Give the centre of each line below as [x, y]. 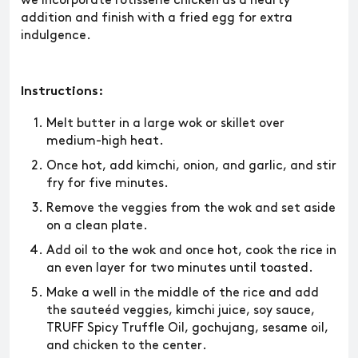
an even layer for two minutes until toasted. [180, 268]
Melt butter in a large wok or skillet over [165, 123]
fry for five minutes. [109, 183]
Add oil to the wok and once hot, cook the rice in [191, 251]
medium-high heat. [107, 141]
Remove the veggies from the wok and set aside [191, 208]
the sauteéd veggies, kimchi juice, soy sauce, [181, 310]
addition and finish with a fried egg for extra [157, 18]
